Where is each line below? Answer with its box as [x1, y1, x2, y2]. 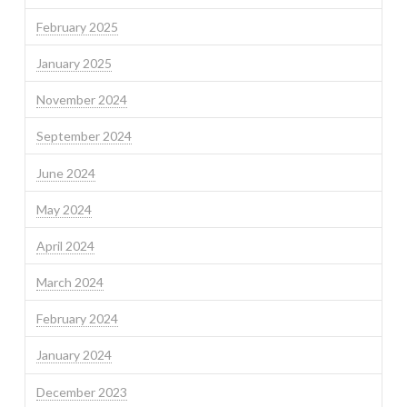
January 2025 [35, 55, 112, 71]
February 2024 [35, 311, 118, 327]
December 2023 [35, 383, 127, 400]
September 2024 [35, 128, 132, 144]
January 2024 [35, 347, 112, 363]
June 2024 [35, 164, 95, 181]
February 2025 [35, 18, 118, 35]
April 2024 [35, 237, 94, 253]
